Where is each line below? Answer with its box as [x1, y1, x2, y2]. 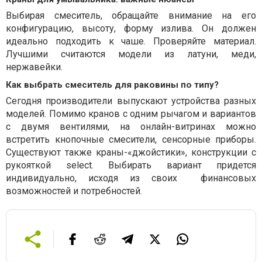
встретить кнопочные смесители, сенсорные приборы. [6, 134, 256, 146]
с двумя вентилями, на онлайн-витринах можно [6, 121, 256, 133]
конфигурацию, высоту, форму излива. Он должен [6, 23, 256, 35]
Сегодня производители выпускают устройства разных [6, 95, 256, 107]
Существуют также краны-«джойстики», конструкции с [6, 147, 256, 158]
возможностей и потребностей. [6, 185, 142, 197]
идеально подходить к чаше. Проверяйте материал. [6, 36, 256, 47]
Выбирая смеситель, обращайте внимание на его [6, 10, 256, 22]
